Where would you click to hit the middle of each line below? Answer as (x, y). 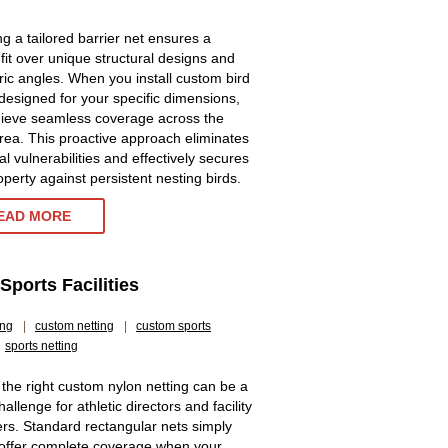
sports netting (41, 346)
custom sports (173, 326)
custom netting (74, 326)
